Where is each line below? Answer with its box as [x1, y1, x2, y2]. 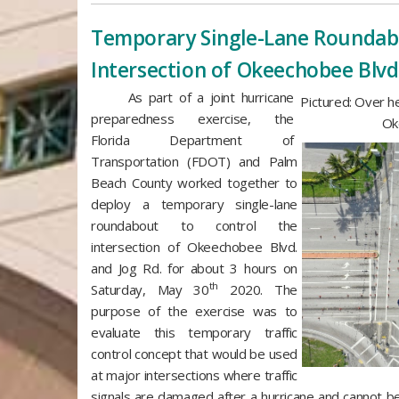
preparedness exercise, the [91, 110, 294, 127]
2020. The [217, 281, 297, 298]
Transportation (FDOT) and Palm [91, 152, 297, 170]
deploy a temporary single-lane [91, 195, 297, 213]
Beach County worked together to [91, 174, 297, 191]
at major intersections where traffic [91, 366, 297, 384]
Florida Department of [91, 131, 294, 149]
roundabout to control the [91, 216, 297, 234]
